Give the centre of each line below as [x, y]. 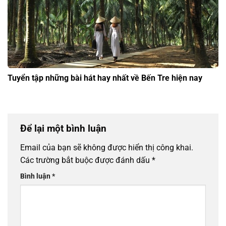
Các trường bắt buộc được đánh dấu [86, 160]
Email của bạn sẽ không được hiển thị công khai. [107, 147]
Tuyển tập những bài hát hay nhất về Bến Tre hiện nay [105, 78]
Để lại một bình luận [65, 129]
